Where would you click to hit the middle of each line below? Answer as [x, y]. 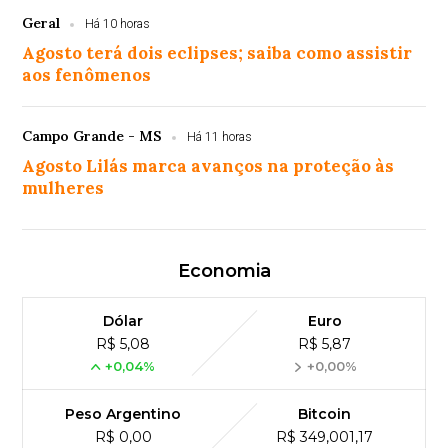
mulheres [63, 188]
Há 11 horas [220, 137]
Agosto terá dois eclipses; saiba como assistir [217, 53]
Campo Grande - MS [92, 136]
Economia [224, 271]
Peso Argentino [123, 414]
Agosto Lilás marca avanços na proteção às [208, 166]
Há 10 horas [118, 24]
